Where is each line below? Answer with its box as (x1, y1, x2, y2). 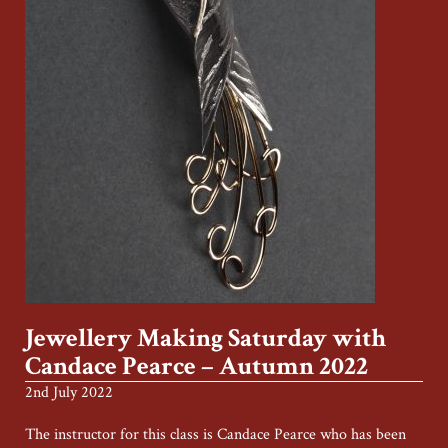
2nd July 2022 (25, 382, 113, 403)
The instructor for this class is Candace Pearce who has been (25, 424, 406, 445)
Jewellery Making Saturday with (25, 322, 386, 355)
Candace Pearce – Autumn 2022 (25, 350, 368, 383)
